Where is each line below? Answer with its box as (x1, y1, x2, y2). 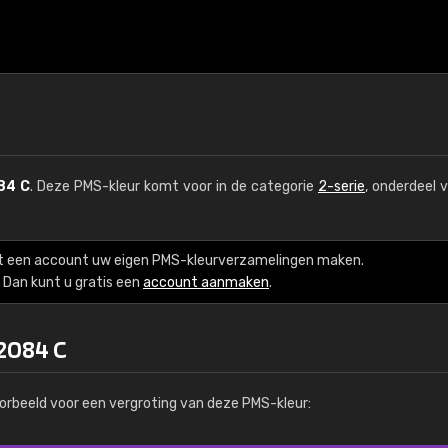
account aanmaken (143, 274, 269, 291)
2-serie (318, 178, 365, 195)
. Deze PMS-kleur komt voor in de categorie (30, 178, 318, 195)
